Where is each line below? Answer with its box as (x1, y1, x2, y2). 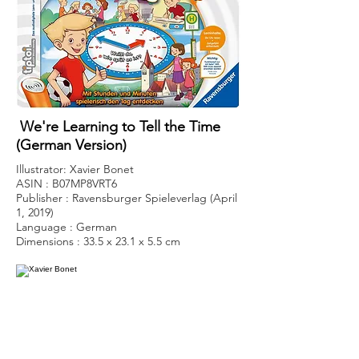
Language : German (16, 220, 117, 234)
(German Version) (16, 136, 127, 154)
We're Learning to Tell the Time (16, 118, 220, 135)
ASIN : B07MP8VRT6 (16, 176, 117, 191)
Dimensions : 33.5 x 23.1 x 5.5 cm (16, 234, 180, 248)
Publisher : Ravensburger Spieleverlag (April (16, 191, 237, 205)
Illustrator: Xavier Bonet (16, 162, 134, 176)
